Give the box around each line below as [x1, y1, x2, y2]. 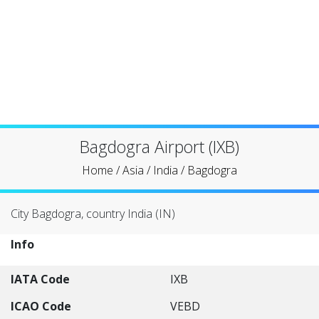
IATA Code [11, 271, 70, 287]
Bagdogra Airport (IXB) [80, 135, 239, 158]
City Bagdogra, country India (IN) [11, 206, 175, 221]
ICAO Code [11, 298, 71, 314]
